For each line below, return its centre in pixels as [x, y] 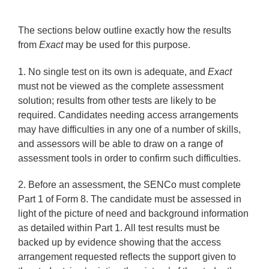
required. [37, 115]
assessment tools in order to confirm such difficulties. [130, 158]
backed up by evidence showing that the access [120, 242]
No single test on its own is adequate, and [118, 71]
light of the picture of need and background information [134, 213]
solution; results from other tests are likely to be [117, 100]
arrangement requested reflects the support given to [127, 256]
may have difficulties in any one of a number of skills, [130, 129]
